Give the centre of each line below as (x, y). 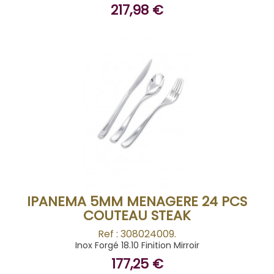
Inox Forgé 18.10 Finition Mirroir (137, 245)
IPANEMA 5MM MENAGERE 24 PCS (137, 202)
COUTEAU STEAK (137, 216)
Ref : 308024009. (137, 234)
